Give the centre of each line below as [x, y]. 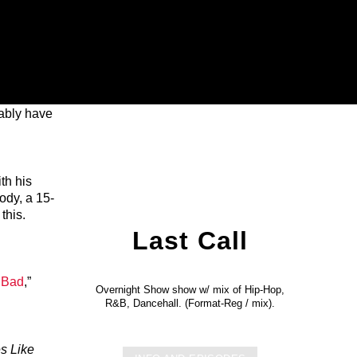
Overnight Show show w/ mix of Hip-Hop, [190, 289]
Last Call [190, 240]
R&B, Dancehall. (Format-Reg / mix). [190, 303]
